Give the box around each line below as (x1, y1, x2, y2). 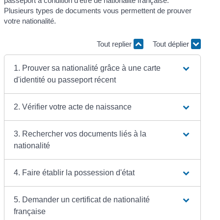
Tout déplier (152, 40, 191, 49)
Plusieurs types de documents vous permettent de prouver (4, 6, 192, 15)
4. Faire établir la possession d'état (14, 168, 135, 177)
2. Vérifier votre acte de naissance (14, 102, 132, 111)
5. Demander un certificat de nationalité (14, 195, 150, 204)
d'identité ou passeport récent (14, 75, 116, 84)
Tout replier (96, 40, 134, 49)
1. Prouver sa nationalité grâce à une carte (14, 63, 161, 72)
